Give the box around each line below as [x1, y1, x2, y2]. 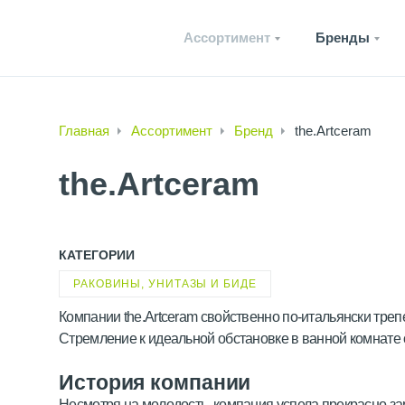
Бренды [316, 30, 370, 45]
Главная [59, 123, 109, 138]
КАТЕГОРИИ [59, 248, 135, 262]
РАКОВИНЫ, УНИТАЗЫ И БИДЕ [73, 278, 257, 290]
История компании [59, 372, 251, 394]
